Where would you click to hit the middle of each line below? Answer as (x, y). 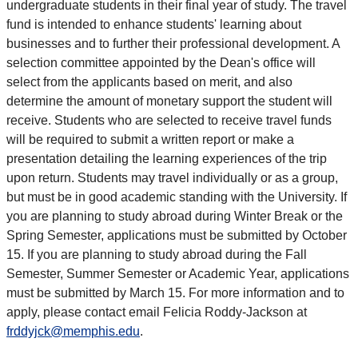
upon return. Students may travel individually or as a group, (172, 178)
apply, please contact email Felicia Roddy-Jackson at (157, 312)
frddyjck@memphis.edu (73, 332)
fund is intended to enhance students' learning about (154, 25)
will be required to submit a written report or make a (150, 140)
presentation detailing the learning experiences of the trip (167, 159)
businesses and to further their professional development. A (173, 44)
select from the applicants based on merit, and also (149, 82)
